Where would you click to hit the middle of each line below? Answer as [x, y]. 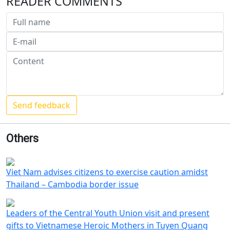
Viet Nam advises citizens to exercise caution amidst [107, 172]
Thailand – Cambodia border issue [72, 184]
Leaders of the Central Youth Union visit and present [108, 213]
